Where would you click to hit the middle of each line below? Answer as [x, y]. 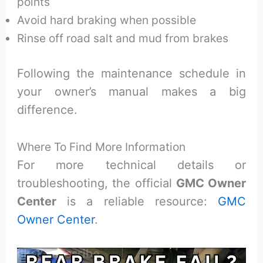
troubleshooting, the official [97, 183]
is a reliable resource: [137, 202]
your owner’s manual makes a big [131, 92]
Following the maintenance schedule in [131, 74]
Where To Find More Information [102, 147]
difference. [48, 110]
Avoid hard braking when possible [107, 20]
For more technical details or [131, 165]
